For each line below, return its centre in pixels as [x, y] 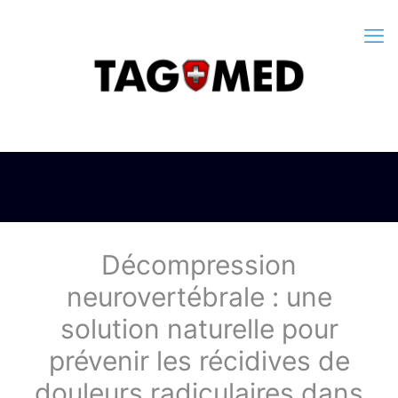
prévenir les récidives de [199, 361]
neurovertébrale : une [199, 297]
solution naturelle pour [199, 329]
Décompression [199, 265]
